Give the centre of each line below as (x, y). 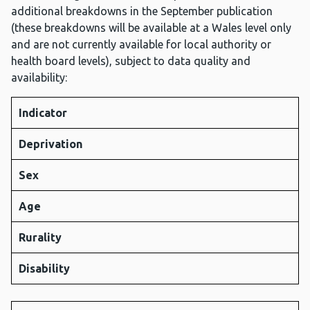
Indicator (43, 113)
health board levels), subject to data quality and (131, 61)
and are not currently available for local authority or (141, 45)
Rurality (40, 238)
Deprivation (51, 144)
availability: (39, 78)
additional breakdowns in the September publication (142, 11)
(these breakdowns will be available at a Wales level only (151, 28)
